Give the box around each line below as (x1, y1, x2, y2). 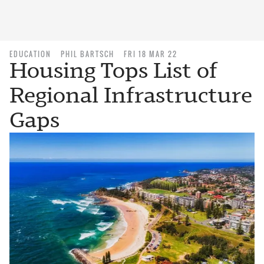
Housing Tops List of (9, 58, 217, 83)
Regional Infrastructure (9, 82, 252, 108)
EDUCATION (9, 49, 51, 59)
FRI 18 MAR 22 (124, 49, 177, 59)
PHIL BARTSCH (61, 49, 114, 59)
